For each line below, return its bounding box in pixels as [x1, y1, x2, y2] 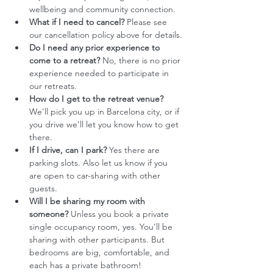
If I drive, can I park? [29, 144, 107, 155]
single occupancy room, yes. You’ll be [29, 221, 175, 232]
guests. [29, 183, 60, 194]
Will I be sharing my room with [29, 196, 147, 207]
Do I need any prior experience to [29, 42, 162, 53]
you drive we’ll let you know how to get [29, 119, 181, 130]
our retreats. [29, 80, 77, 91]
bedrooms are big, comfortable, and [29, 247, 172, 258]
